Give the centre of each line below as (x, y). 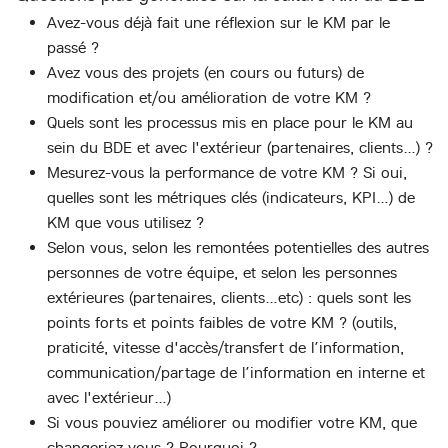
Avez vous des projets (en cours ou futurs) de (205, 72)
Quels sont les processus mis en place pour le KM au (230, 122)
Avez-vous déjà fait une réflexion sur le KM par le (218, 22)
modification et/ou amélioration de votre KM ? (209, 97)
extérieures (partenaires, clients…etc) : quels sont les (229, 297)
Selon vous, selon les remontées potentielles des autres (238, 247)
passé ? (73, 47)
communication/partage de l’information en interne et (236, 372)
